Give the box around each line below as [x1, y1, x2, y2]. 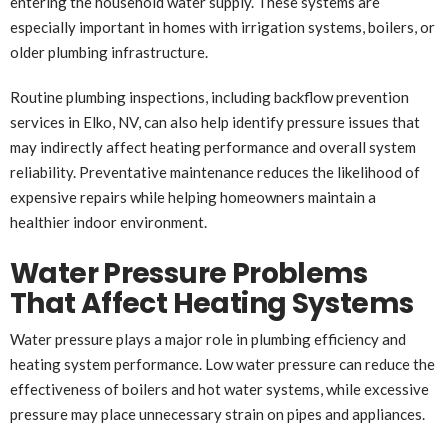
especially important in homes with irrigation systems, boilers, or [10, 17, 435, 36]
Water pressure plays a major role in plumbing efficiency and [10, 329, 406, 348]
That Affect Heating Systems [10, 283, 414, 323]
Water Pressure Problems [10, 253, 368, 293]
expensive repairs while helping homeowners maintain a [10, 187, 376, 206]
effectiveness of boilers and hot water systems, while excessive [10, 379, 429, 398]
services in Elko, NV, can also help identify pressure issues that [10, 112, 420, 131]
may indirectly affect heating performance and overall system [10, 137, 416, 156]
